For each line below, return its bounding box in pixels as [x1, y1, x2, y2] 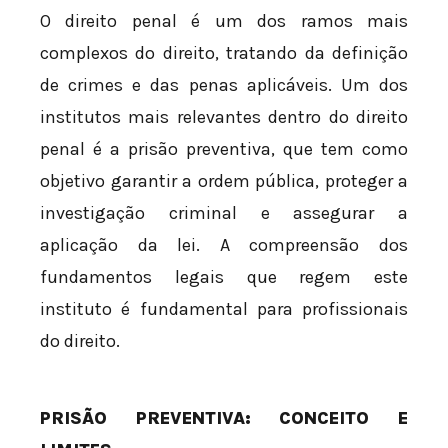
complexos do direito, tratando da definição [40, 42, 408, 65]
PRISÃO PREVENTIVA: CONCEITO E [40, 407, 408, 430]
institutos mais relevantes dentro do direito [40, 106, 408, 129]
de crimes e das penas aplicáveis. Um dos [40, 74, 408, 97]
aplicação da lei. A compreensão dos [40, 234, 408, 257]
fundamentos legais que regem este [40, 266, 408, 289]
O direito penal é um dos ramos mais [40, 10, 408, 33]
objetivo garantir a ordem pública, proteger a [40, 170, 408, 193]
